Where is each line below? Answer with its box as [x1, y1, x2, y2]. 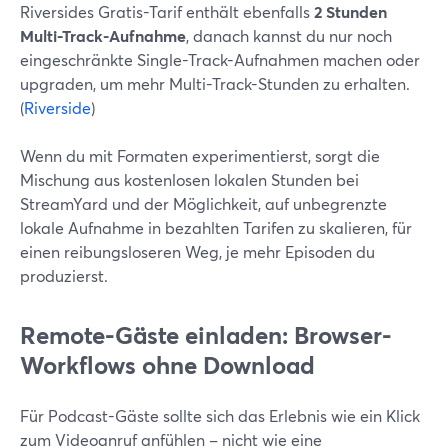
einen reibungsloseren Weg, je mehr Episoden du [20, 241, 375, 262]
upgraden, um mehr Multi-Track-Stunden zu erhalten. [20, 73, 410, 94]
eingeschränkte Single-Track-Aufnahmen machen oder [20, 49, 420, 70]
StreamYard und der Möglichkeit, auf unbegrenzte [20, 193, 387, 214]
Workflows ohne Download [20, 349, 315, 381]
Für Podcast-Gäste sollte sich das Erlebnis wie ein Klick [20, 405, 420, 426]
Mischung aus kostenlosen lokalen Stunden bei [20, 169, 359, 190]
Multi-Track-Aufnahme [20, 25, 186, 46]
